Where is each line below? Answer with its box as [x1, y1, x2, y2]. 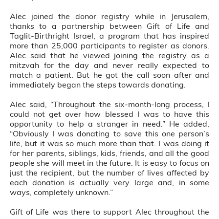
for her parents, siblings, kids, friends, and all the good [10, 148, 209, 158]
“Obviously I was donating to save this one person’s [10, 129, 209, 138]
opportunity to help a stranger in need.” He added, [10, 119, 209, 129]
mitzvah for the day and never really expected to [10, 60, 209, 70]
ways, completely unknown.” [10, 187, 113, 197]
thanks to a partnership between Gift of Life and [10, 21, 209, 31]
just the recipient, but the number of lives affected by [10, 168, 209, 177]
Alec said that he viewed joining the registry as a [10, 50, 209, 60]
